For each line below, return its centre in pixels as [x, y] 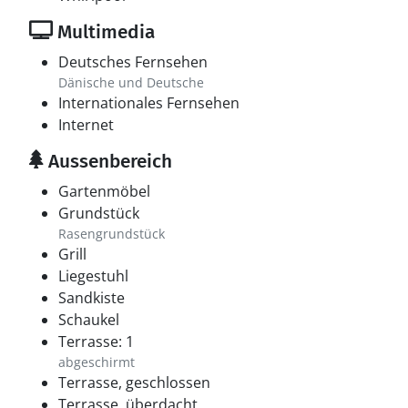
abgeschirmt [97, 362]
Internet [86, 125]
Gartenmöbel [104, 191]
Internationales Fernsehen [149, 103]
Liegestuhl [93, 276]
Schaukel [89, 320]
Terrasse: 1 [96, 342]
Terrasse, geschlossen [134, 382]
